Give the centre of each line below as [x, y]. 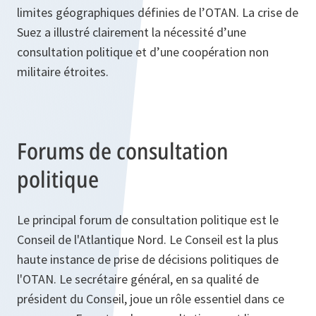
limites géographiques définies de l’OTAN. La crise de [158, 13]
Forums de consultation [123, 151]
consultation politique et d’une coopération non [143, 52]
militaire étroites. [63, 72]
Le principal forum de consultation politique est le [148, 220]
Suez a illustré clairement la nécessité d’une [132, 32]
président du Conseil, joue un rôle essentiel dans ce [151, 299]
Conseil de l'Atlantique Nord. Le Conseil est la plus [148, 240]
